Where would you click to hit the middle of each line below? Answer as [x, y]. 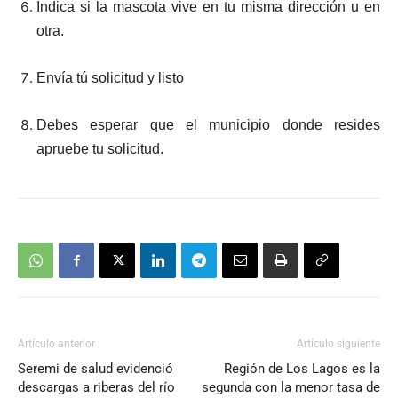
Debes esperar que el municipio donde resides [208, 124]
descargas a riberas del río [96, 387]
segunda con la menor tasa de [291, 387]
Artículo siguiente [338, 343]
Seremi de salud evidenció [96, 368]
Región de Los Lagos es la [302, 368]
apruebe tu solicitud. [100, 148]
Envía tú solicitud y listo [110, 77]
